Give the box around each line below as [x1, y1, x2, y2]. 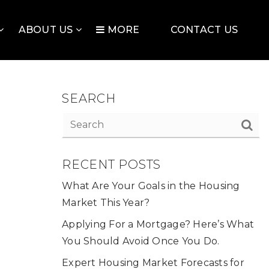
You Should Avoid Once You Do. [62, 235, 220, 247]
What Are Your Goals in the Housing [62, 180, 240, 192]
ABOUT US [18, 24, 76, 35]
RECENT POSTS [62, 157, 161, 172]
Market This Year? [62, 197, 150, 208]
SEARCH [62, 91, 116, 106]
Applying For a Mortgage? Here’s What [62, 219, 254, 230]
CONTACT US [170, 24, 238, 35]
